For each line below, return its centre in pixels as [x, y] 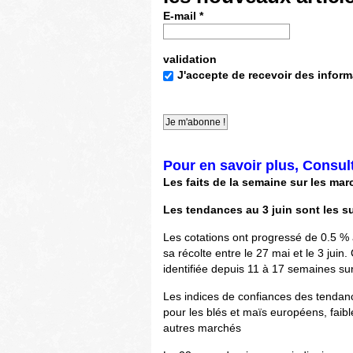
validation [190, 59]
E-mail [181, 16]
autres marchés [202, 328]
